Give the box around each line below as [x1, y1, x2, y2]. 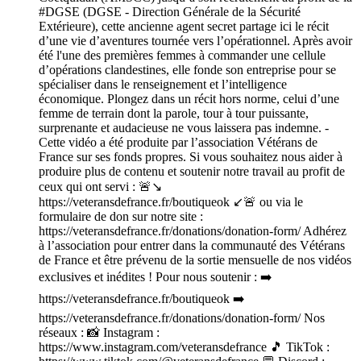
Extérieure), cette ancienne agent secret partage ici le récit [39, 19, 329, 34]
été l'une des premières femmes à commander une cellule [39, 48, 326, 63]
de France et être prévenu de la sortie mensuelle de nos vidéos [39, 253, 351, 268]
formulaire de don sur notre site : [39, 210, 203, 224]
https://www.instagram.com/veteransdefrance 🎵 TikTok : [39, 340, 330, 355]
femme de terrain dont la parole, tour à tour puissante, [39, 106, 309, 121]
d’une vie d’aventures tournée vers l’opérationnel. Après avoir [39, 34, 352, 48]
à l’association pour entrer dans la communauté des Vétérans [39, 239, 345, 253]
